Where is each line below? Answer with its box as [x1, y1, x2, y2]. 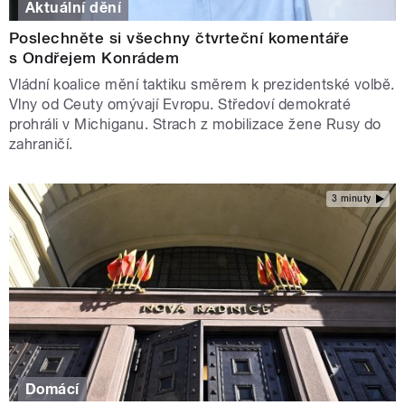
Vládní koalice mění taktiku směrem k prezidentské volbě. [9, 76, 395, 94]
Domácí [25, 380, 80, 398]
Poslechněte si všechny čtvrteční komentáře [9, 29, 350, 48]
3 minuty [331, 193, 372, 203]
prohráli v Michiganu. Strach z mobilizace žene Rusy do [9, 116, 381, 134]
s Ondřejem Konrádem [9, 49, 180, 68]
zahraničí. [9, 136, 78, 154]
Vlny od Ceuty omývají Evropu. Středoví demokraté [9, 96, 352, 114]
